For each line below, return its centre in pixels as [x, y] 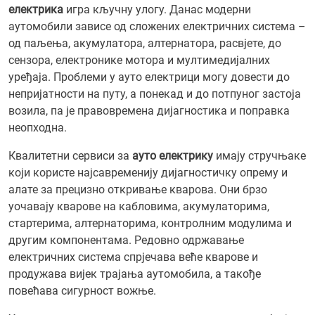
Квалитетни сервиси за [70, 156]
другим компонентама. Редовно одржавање [126, 240]
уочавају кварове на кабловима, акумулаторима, [139, 206]
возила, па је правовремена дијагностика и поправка [149, 111]
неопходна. [38, 128]
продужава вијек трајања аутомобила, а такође [135, 274]
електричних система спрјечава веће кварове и [133, 257]
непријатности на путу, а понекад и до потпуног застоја [155, 94]
